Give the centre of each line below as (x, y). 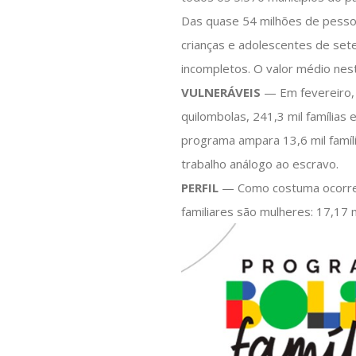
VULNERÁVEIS (221, 92)
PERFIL (200, 187)
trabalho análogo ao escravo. (260, 163)
